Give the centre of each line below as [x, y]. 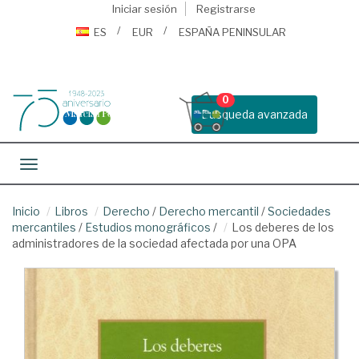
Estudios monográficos [148, 227]
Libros [71, 211]
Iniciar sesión [144, 9]
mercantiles [44, 227]
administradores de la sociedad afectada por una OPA [154, 243]
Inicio [26, 211]
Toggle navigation [76, 165]
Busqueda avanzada [254, 114]
